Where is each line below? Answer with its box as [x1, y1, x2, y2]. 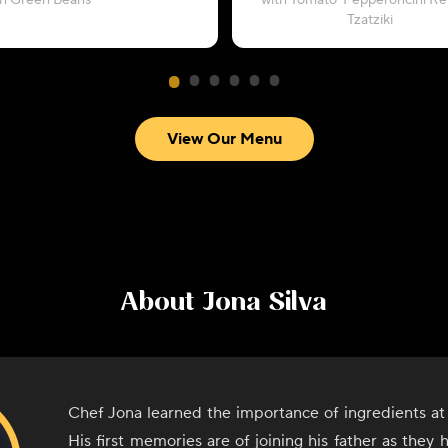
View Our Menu [166, 129, 282, 149]
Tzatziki [347, 11, 393, 29]
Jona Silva [202, 289, 327, 317]
